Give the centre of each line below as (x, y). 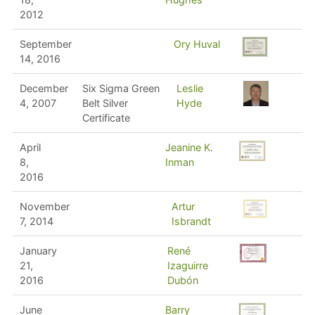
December (44, 88)
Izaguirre (187, 265)
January (38, 250)
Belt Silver (105, 103)
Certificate (106, 117)
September (45, 44)
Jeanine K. (189, 147)
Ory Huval (197, 44)
